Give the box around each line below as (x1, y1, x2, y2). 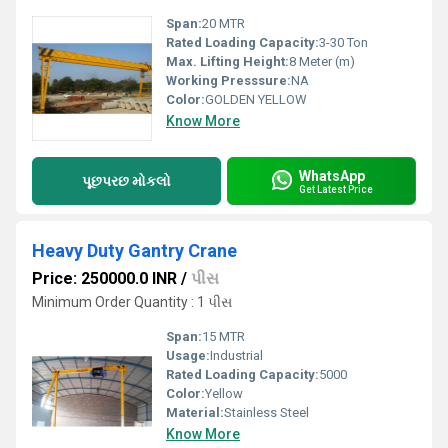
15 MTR (202, 329, 245, 344)
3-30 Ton (319, 35, 368, 50)
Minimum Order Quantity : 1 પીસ (32, 294, 232, 310)
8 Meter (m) (289, 54, 355, 69)
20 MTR (202, 16, 245, 31)
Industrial (210, 348, 263, 363)
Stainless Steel (224, 405, 309, 420)
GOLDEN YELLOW (205, 92, 307, 107)
